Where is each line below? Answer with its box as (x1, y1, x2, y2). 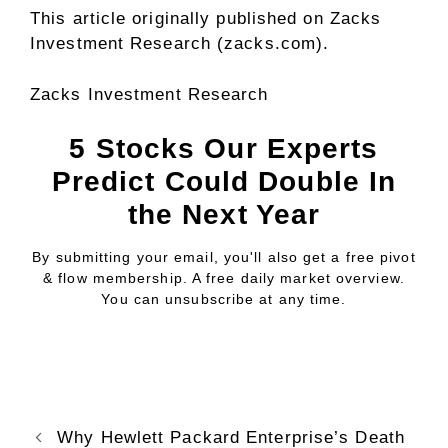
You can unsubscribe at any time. (101, 291, 347, 308)
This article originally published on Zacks (30, 9, 382, 29)
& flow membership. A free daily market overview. (43, 270, 405, 287)
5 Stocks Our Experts (69, 133, 379, 165)
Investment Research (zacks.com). (30, 34, 330, 54)
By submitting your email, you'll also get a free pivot (32, 249, 416, 266)
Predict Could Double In (51, 166, 397, 198)
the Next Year (127, 199, 321, 231)
